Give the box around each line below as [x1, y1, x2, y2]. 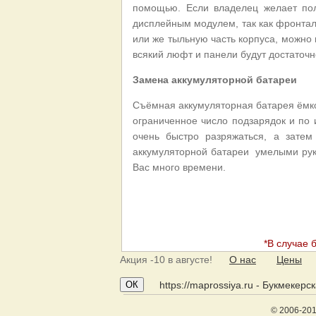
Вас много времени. [133, 161, 226, 173]
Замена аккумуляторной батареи [133, 73, 297, 85]
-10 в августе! [147, 253, 212, 265]
